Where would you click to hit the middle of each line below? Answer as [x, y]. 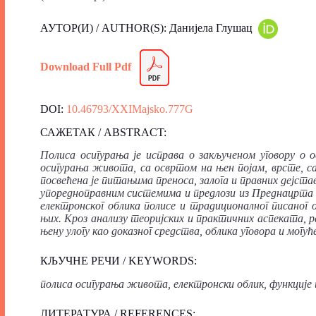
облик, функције [274, 284]
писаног [290, 206]
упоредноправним [82, 193]
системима [154, 193]
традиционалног [229, 206]
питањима [128, 181]
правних [259, 181]
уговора [258, 231]
